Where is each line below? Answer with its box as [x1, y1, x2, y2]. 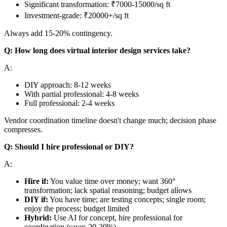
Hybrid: [24, 213, 52, 222]
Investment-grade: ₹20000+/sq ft [24, 11, 129, 20]
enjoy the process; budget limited [24, 204, 129, 213]
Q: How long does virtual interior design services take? [4, 46, 191, 55]
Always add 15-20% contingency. [4, 28, 112, 37]
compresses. [4, 125, 43, 134]
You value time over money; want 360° [49, 176, 175, 185]
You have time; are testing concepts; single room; [48, 195, 206, 204]
